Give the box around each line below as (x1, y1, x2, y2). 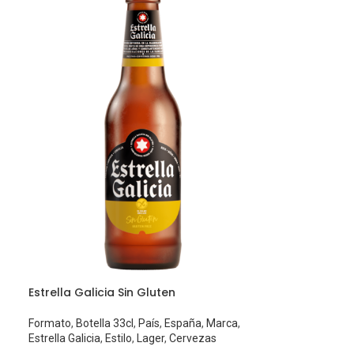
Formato (28, 317, 72, 330)
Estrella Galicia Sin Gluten (28, 284, 176, 301)
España (164, 317, 202, 330)
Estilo (105, 332, 133, 345)
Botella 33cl (76, 317, 134, 330)
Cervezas (169, 332, 217, 345)
